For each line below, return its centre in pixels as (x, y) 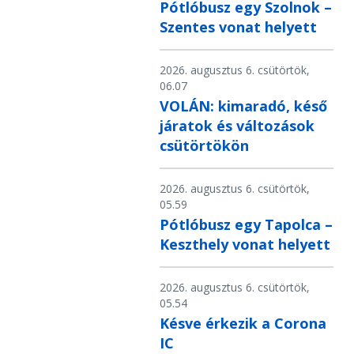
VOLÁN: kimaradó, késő (243, 106)
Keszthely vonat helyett (245, 245)
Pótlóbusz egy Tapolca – (246, 225)
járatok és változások (237, 126)
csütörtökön (204, 146)
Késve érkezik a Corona (243, 324)
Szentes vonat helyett (238, 27)
